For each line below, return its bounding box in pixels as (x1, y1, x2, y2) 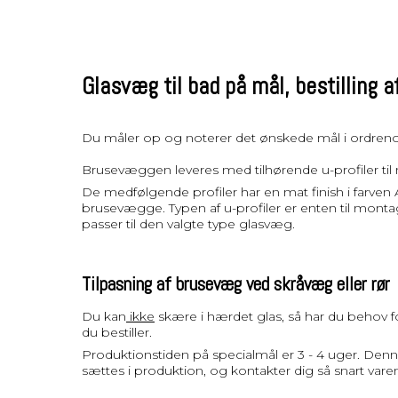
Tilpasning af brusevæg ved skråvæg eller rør (82, 271, 390, 296)
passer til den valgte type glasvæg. (82, 215, 295, 232)
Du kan (82, 307, 126, 324)
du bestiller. (82, 323, 152, 340)
